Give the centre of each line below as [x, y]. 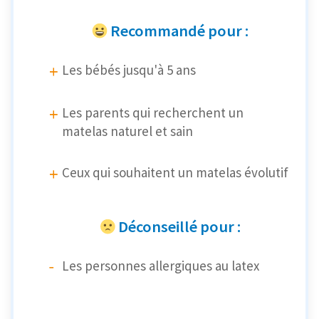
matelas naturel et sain [127, 131]
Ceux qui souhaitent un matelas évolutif [177, 172]
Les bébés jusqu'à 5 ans [129, 69]
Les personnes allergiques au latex [161, 266]
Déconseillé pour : [179, 226]
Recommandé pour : [179, 30]
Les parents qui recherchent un [153, 112]
